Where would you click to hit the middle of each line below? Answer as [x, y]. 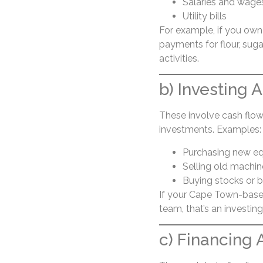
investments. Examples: [210, 130]
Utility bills [204, 16]
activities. [179, 58]
